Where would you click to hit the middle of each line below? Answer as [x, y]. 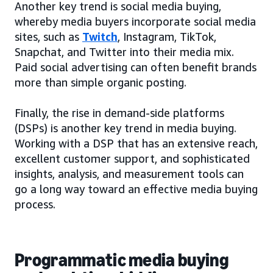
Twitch [100, 37]
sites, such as [48, 37]
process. [35, 204]
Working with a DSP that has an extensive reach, [136, 144]
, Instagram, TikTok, [167, 37]
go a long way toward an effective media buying [136, 189]
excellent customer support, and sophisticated [132, 159]
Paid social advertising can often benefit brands [136, 67]
